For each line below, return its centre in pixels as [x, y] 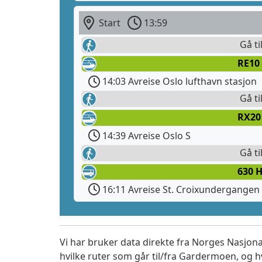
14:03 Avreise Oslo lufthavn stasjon [178, 82]
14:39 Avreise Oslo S [145, 135]
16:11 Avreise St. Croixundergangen [180, 189]
